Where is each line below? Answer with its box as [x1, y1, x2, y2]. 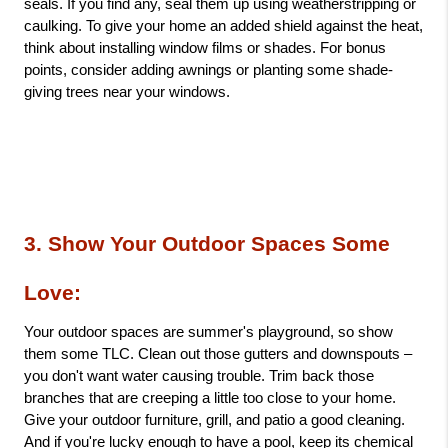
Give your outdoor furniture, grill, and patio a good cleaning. [24, 412, 405, 428]
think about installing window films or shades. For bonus [24, 40, 386, 56]
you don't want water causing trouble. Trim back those [24, 368, 374, 384]
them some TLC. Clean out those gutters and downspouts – [24, 346, 412, 362]
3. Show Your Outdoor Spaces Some [24, 232, 390, 256]
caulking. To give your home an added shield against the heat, [24, 18, 423, 34]
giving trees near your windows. [24, 84, 230, 100]
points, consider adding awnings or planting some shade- [24, 62, 393, 78]
